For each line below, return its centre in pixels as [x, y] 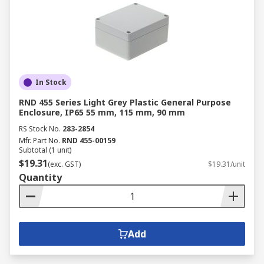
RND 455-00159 [89, 141]
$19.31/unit [227, 164]
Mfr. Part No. [39, 141]
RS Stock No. [40, 129]
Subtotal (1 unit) [45, 150]
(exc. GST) [64, 164]
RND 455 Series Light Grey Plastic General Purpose [125, 102]
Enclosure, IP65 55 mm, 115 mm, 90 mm [102, 112]
